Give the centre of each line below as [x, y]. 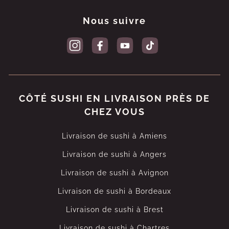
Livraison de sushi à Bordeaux [114, 191]
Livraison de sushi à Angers [114, 154]
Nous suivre [114, 21]
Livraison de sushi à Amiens [114, 136]
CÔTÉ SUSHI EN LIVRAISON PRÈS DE [114, 98]
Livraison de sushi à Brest [114, 210]
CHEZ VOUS [114, 112]
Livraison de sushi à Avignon [114, 173]
